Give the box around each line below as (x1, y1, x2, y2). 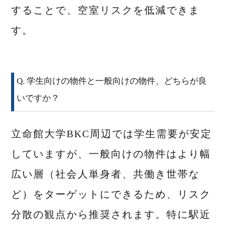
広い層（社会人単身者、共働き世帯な (11, 168, 200, 180)
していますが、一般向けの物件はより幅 (11, 148, 211, 160)
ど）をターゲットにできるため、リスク (11, 189, 211, 200)
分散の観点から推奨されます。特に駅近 (11, 209, 211, 220)
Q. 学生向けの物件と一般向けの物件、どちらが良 (17, 76, 207, 86)
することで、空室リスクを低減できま (11, 5, 200, 16)
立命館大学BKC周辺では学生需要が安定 (11, 128, 212, 140)
